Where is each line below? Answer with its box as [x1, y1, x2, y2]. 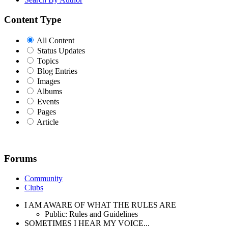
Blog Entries [37, 66, 77, 75]
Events [37, 97, 59, 106]
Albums [37, 87, 62, 96]
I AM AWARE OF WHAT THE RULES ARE [24, 201, 176, 210]
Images [37, 76, 60, 85]
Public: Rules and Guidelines [45, 210, 138, 219]
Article [37, 117, 59, 126]
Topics [37, 56, 59, 65]
